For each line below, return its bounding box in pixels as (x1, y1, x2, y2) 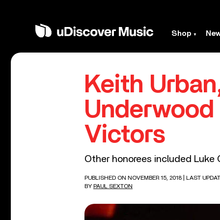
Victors (84, 122, 165, 147)
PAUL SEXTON (93, 183, 133, 189)
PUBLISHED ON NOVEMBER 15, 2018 (84, 175, 183, 181)
